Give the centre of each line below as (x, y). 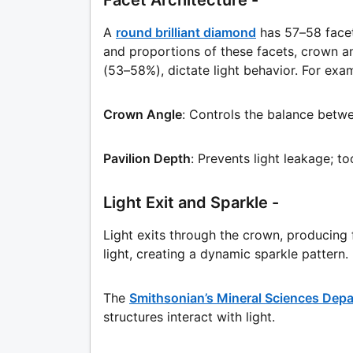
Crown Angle (143, 115)
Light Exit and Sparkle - (191, 203)
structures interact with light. (189, 317)
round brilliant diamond (186, 33)
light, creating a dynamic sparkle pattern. (226, 254)
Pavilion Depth (147, 159)
